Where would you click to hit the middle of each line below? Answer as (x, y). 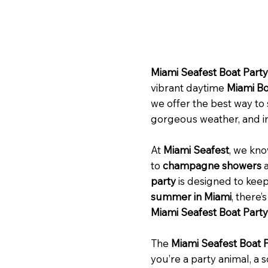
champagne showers (212, 165)
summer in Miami (191, 196)
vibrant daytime (188, 87)
